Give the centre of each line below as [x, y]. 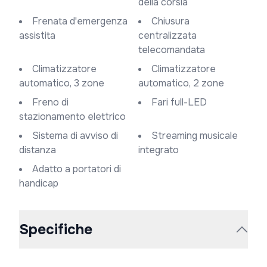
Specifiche [56, 229]
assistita [37, 35]
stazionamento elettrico [72, 117]
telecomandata [172, 50]
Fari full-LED [182, 102]
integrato [159, 150]
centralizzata [167, 35]
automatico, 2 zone [181, 83]
